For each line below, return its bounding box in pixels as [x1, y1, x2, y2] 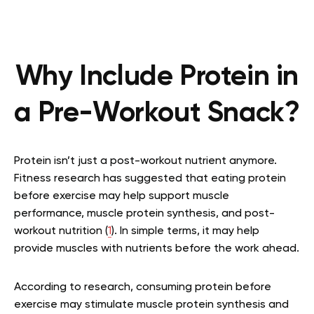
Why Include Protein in [15, 63, 299, 91]
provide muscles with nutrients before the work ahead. [14, 243, 299, 254]
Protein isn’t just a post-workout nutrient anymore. [14, 156, 277, 167]
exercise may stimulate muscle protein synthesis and [14, 299, 289, 310]
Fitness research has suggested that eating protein [14, 173, 286, 184]
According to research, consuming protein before [14, 282, 271, 293]
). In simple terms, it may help [111, 226, 259, 237]
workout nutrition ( [14, 226, 108, 237]
